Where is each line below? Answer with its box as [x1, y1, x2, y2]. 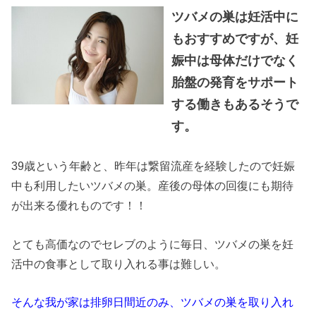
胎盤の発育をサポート [171, 75, 298, 90]
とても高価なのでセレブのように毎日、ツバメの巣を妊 [11, 237, 294, 250]
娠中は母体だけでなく [171, 54, 298, 68]
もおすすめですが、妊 [171, 32, 298, 47]
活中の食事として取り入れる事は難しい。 [11, 257, 226, 270]
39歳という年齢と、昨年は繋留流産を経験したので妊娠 [11, 159, 296, 173]
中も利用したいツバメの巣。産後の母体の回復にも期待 [11, 179, 294, 193]
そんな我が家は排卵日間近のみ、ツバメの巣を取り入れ [11, 296, 294, 309]
